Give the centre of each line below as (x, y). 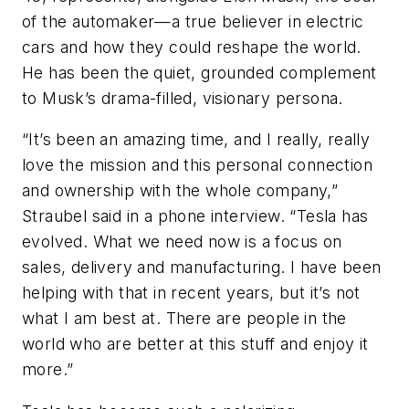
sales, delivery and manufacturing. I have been (202, 267)
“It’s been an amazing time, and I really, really (196, 140)
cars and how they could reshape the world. (192, 47)
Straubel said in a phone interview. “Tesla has (195, 216)
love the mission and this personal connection (197, 165)
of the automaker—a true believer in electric (193, 21)
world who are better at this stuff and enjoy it (195, 344)
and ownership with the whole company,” (180, 191)
